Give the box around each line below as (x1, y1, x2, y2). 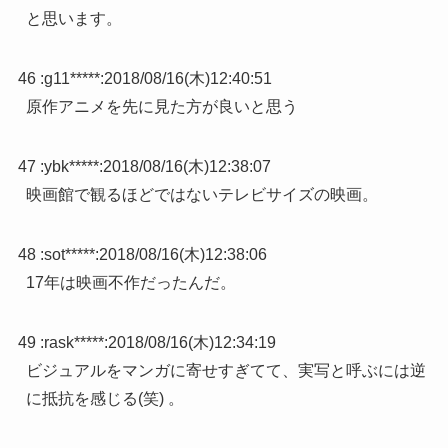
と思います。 (25, 10, 122, 28)
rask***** (43, 334, 104, 352)
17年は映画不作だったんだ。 (25, 274, 236, 292)
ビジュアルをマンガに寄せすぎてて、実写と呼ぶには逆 (25, 362, 426, 380)
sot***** (43, 246, 95, 264)
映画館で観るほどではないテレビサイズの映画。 (25, 186, 378, 204)
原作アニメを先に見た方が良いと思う (25, 98, 298, 116)
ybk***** (43, 158, 99, 176)
